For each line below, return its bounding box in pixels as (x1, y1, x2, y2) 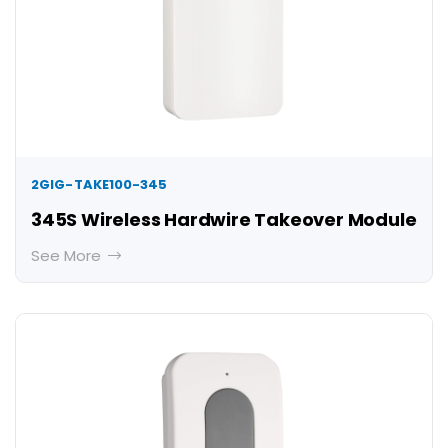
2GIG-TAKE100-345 (31, 175, 168, 195)
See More (31, 245, 105, 267)
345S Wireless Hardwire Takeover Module (31, 207, 417, 233)
